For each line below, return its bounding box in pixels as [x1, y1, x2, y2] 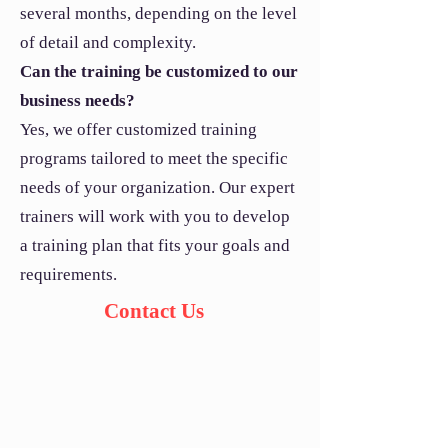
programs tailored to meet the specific [20, 149, 288, 168]
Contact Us [104, 299, 204, 323]
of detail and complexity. [20, 33, 196, 52]
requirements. [20, 265, 117, 284]
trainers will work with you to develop [20, 207, 290, 226]
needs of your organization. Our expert [20, 178, 295, 197]
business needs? [20, 91, 139, 110]
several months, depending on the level [20, 4, 297, 23]
